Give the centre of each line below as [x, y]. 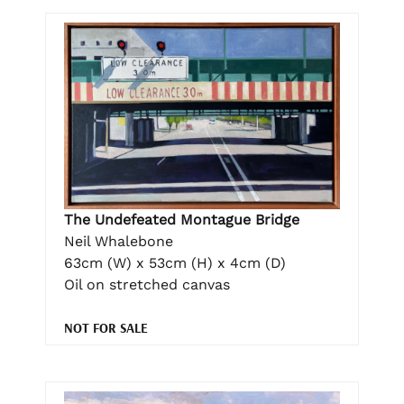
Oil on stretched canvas [147, 284]
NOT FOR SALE [106, 327]
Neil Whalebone [119, 241]
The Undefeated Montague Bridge [182, 219]
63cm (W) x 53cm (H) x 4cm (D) [175, 262]
